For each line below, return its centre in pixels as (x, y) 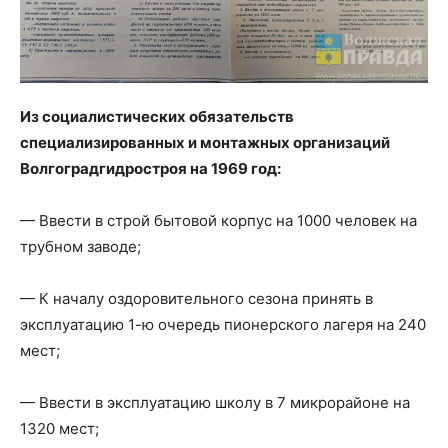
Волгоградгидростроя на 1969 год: (150, 168)
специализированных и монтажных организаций (205, 142)
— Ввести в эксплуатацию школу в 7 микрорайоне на (215, 402)
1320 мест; (59, 428)
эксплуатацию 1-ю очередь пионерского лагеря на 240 (223, 324)
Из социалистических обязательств (157, 116)
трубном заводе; (80, 246)
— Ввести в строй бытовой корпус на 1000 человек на (218, 220)
